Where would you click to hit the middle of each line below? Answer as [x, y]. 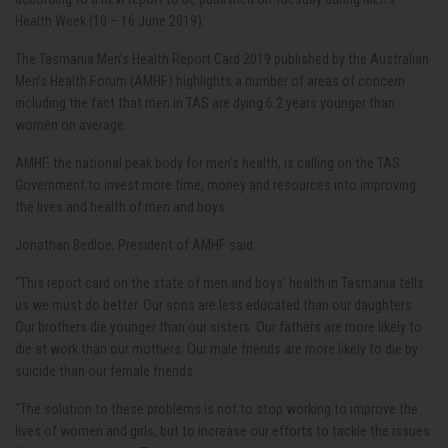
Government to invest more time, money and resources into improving [215, 185]
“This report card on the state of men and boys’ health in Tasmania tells [219, 283]
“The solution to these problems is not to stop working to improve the [216, 409]
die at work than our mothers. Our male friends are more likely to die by [216, 349]
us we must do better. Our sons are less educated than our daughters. [215, 305]
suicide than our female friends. [105, 371]
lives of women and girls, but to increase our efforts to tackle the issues [222, 431]
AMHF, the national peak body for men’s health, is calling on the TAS [207, 163]
